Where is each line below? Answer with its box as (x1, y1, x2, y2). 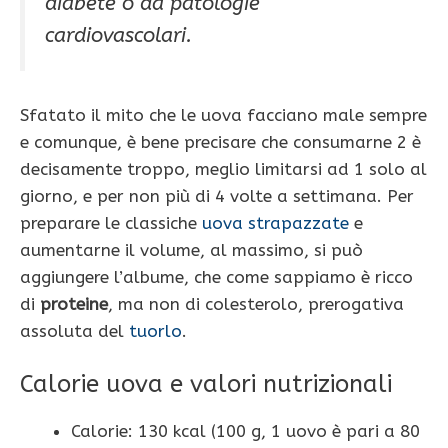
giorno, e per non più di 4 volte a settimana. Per (20, 185, 414, 206)
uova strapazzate (202, 212, 349, 233)
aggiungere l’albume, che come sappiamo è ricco (20, 266, 413, 287)
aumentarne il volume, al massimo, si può (20, 239, 363, 260)
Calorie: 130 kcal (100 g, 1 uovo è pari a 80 (71, 421, 420, 442)
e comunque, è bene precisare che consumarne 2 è (20, 131, 421, 152)
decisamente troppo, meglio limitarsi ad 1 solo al (20, 158, 427, 179)
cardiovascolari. (45, 23, 192, 48)
